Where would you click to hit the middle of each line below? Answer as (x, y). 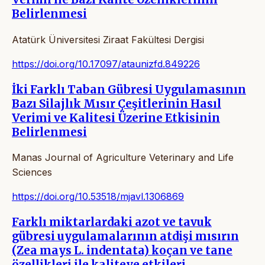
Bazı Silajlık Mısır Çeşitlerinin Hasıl (117, 104)
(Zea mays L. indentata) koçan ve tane (122, 251)
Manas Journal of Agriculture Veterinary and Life (123, 158)
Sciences (32, 172)
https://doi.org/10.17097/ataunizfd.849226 (106, 64)
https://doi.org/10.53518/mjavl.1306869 (98, 197)
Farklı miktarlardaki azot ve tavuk (112, 222)
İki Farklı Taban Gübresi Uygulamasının (129, 89)
